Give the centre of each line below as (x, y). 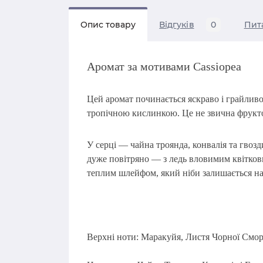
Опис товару (108, 25)
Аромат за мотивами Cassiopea (164, 66)
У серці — (109, 145)
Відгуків (177, 25)
